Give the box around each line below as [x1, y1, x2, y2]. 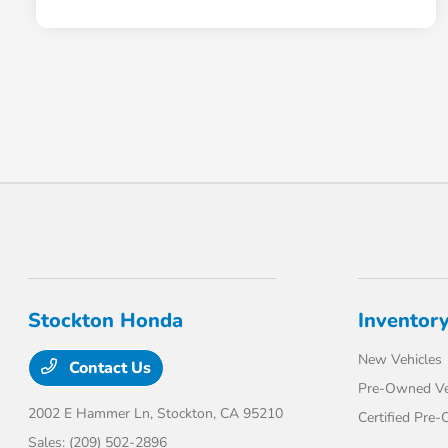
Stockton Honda [28, 307, 184, 335]
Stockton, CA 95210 [157, 404, 284, 424]
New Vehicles [357, 350, 442, 370]
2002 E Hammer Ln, [28, 404, 158, 424]
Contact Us [65, 357, 152, 380]
